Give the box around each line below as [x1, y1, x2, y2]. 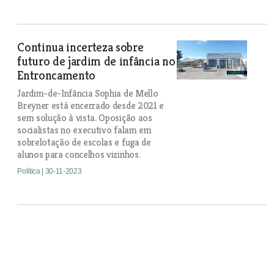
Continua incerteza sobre [17, 40, 144, 55]
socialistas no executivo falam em [17, 124, 152, 136]
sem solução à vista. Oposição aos [17, 111, 152, 124]
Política [17, 167, 42, 176]
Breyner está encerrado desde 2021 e [17, 99, 164, 112]
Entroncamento [17, 68, 95, 83]
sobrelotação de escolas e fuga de [17, 136, 151, 149]
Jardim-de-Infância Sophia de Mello [17, 87, 158, 100]
